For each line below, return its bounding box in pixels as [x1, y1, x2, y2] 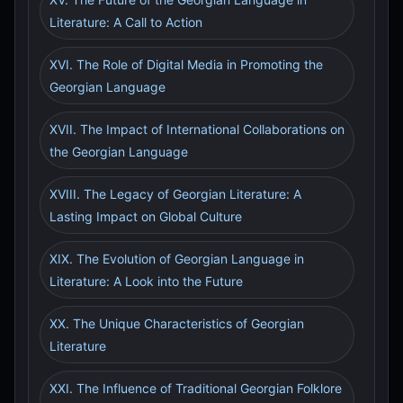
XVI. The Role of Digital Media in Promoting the [49, 57, 323, 72]
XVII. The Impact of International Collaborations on [49, 121, 345, 137]
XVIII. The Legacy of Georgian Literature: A [49, 186, 301, 201]
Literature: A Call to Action [49, 14, 202, 30]
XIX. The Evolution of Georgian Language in [49, 251, 304, 266]
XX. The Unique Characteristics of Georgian [49, 316, 304, 331]
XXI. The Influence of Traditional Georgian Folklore [49, 381, 342, 396]
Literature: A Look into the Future [49, 273, 243, 289]
